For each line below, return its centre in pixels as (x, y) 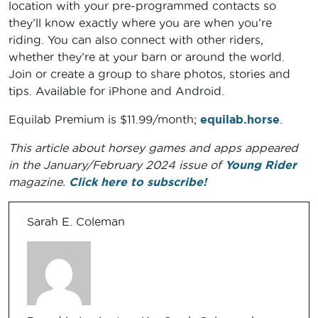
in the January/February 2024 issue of (117, 165)
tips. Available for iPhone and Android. (116, 91)
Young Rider (261, 165)
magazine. (39, 182)
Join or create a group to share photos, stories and (149, 74)
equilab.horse (240, 120)
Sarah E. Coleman (76, 222)
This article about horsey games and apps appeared (153, 148)
